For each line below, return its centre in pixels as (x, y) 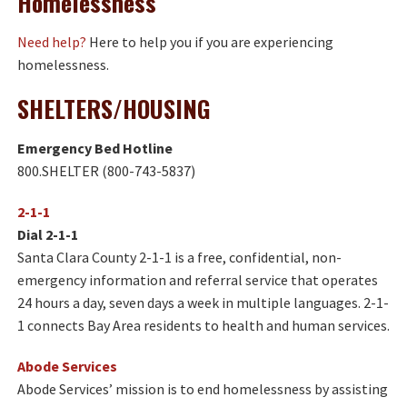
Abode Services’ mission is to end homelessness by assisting (203, 389)
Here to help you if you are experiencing (210, 42)
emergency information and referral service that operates (198, 280)
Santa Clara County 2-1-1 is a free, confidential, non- (179, 257)
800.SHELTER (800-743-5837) (106, 171)
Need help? (52, 42)
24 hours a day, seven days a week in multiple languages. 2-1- (203, 303)
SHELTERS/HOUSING (114, 109)
